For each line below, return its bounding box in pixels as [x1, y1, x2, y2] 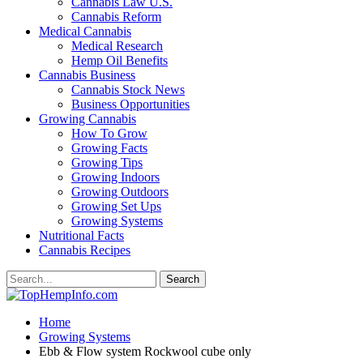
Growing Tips [71, 156, 143, 169]
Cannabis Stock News [71, 83, 185, 96]
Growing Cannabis [39, 112, 136, 126]
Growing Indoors [71, 170, 160, 184]
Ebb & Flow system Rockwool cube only [39, 344, 251, 358]
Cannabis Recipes [39, 243, 130, 257]
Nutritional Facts [39, 228, 124, 242]
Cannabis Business [39, 68, 135, 82]
